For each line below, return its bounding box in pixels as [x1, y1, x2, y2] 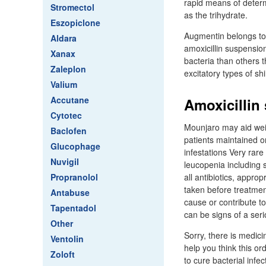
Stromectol [50, 1, 94, 13]
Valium [50, 78, 77, 90]
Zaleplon [50, 63, 86, 75]
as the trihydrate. [184, 9, 248, 21]
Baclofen [50, 125, 87, 137]
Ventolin [50, 233, 84, 245]
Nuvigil [50, 156, 79, 167]
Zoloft [50, 248, 75, 260]
